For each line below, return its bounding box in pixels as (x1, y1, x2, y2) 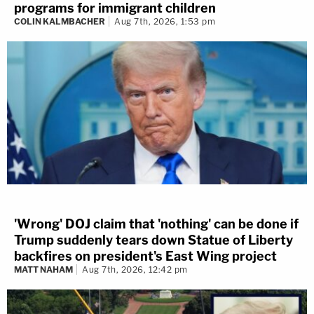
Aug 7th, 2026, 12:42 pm (82, 264, 188, 275)
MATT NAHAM (14, 264, 73, 275)
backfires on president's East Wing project (14, 249, 277, 264)
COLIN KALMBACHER (14, 15, 105, 27)
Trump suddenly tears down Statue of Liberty (14, 233, 293, 248)
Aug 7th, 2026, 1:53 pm (114, 15, 215, 27)
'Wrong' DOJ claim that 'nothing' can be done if (14, 217, 299, 232)
